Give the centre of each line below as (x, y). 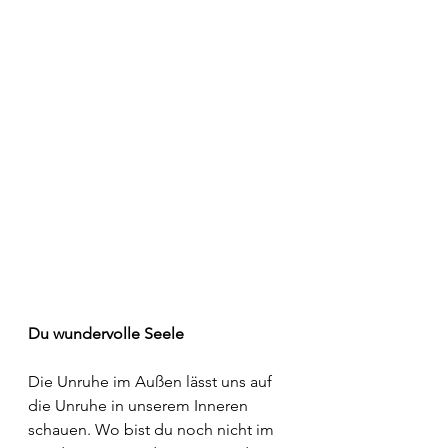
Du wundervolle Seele (106, 334)
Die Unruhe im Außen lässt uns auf (152, 382)
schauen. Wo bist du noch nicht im (153, 430)
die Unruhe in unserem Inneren (140, 406)
